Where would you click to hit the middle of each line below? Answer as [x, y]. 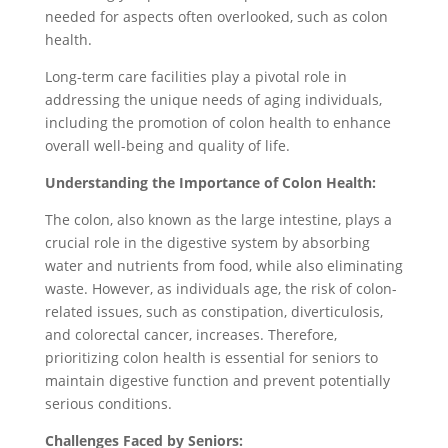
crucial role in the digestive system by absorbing [207, 242]
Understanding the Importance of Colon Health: [210, 182]
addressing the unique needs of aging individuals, [213, 99]
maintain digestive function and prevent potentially [217, 380]
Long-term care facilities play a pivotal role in [195, 76]
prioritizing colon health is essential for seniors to [211, 357]
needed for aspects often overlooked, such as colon [216, 16]
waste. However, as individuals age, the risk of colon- [220, 288]
